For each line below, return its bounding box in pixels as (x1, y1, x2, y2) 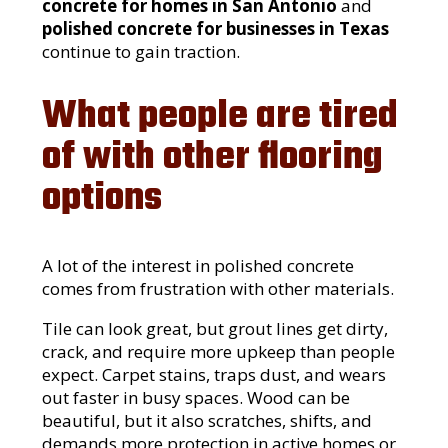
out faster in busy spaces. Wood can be (42, 386, 351, 410)
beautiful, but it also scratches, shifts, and (42, 409, 373, 433)
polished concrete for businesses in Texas (42, 16, 390, 40)
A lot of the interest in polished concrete (42, 254, 355, 278)
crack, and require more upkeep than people (42, 340, 396, 364)
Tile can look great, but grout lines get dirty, (42, 317, 389, 341)
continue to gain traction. (42, 39, 241, 63)
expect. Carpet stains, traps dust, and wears (42, 363, 387, 387)
